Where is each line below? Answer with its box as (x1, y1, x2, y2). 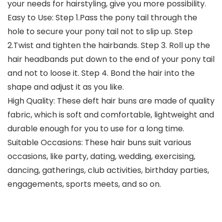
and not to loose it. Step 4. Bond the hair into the (7, 67, 195, 79)
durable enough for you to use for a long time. (7, 123, 184, 134)
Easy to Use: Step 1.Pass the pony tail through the (7, 12, 197, 23)
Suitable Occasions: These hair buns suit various (7, 137, 191, 148)
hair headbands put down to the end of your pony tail (7, 54, 215, 65)
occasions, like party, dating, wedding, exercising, (7, 151, 195, 162)
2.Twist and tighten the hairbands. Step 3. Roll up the (7, 40, 210, 51)
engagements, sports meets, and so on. (7, 178, 161, 190)
